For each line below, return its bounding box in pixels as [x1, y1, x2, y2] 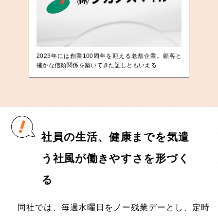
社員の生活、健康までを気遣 [41, 130, 189, 143]
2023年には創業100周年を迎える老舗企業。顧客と [36, 52, 182, 59]
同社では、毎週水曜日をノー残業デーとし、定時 [8, 202, 210, 212]
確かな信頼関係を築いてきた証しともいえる [36, 61, 157, 69]
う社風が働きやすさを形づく [41, 152, 189, 164]
